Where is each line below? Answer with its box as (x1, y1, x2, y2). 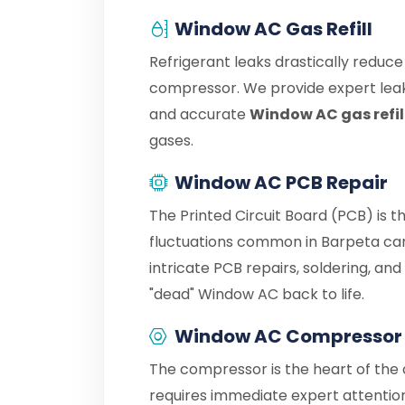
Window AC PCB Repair (174, 170, 388, 195)
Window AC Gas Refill (174, 16, 372, 42)
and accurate (149, 104, 250, 125)
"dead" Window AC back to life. (149, 284, 364, 305)
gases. (149, 130, 193, 151)
